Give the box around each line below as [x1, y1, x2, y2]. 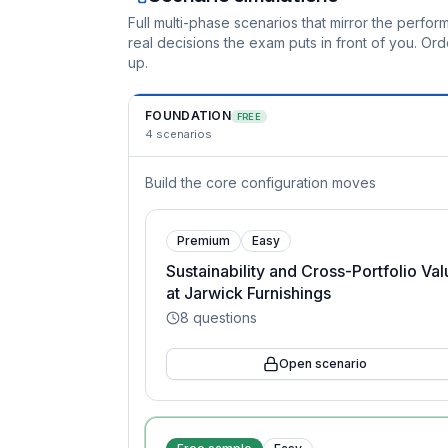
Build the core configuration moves [145, 174, 376, 191]
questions [189, 309, 257, 326]
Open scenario [279, 356, 368, 371]
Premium [177, 233, 230, 248]
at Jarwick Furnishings [166, 283, 331, 303]
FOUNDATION [145, 108, 231, 123]
